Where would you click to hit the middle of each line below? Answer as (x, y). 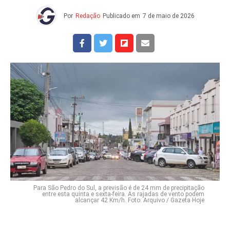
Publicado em (121, 16)
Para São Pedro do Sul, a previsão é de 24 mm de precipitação (119, 188)
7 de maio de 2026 (168, 16)
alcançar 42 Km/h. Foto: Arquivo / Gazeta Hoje (140, 200)
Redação (88, 16)
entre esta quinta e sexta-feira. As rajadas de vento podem (123, 194)
